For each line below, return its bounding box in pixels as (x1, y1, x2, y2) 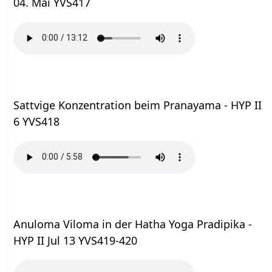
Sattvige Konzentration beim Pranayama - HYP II (13, 97, 262, 112)
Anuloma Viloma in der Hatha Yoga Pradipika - (13, 216, 253, 231)
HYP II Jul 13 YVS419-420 (13, 233, 138, 248)
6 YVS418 (13, 114, 60, 129)
